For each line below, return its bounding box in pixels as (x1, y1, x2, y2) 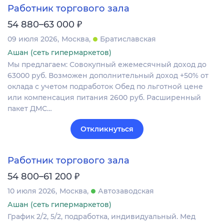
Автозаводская (98, 186, 154, 196)
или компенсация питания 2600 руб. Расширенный (7, 93, 201, 102)
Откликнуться (80, 124, 133, 134)
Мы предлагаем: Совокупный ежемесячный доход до (7, 60, 206, 69)
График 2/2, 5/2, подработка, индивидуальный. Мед (7, 212, 195, 221)
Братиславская (100, 34, 156, 44)
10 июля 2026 (7, 186, 55, 196)
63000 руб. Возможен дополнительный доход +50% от (7, 71, 208, 80)
